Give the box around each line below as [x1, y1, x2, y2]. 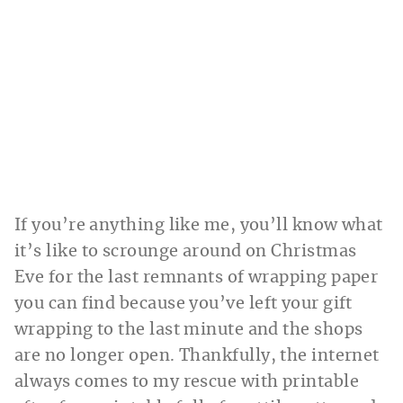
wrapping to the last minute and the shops [14, 322, 363, 339]
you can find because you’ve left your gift [14, 296, 353, 313]
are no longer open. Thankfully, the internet [14, 348, 380, 365]
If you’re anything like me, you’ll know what [14, 218, 383, 235]
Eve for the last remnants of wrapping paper [14, 270, 379, 287]
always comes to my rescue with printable [14, 374, 360, 391]
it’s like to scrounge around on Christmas [14, 244, 357, 261]
